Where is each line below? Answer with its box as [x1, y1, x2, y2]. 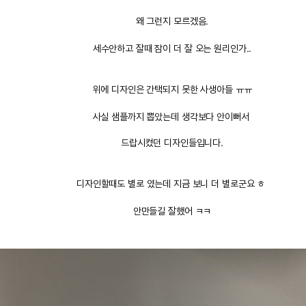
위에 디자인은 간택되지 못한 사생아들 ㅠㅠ [92, 82, 252, 96]
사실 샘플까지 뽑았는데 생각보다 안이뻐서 [92, 109, 252, 123]
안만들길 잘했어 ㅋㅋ [133, 204, 212, 217]
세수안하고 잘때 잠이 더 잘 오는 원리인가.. [92, 41, 252, 55]
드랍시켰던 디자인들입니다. [120, 135, 224, 149]
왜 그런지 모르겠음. [135, 14, 209, 27]
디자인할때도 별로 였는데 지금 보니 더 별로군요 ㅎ [76, 176, 268, 190]
